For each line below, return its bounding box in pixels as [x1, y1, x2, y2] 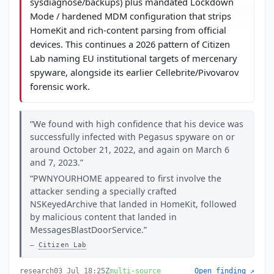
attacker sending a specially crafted [29, 185, 177, 198]
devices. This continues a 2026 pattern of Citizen [29, 38, 230, 51]
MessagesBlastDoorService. [29, 224, 144, 236]
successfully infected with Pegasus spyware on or [29, 130, 235, 143]
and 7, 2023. [29, 156, 80, 168]
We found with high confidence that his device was [32, 117, 243, 130]
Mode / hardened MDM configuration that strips [29, 10, 231, 23]
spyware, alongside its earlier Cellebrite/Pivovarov [29, 66, 239, 79]
